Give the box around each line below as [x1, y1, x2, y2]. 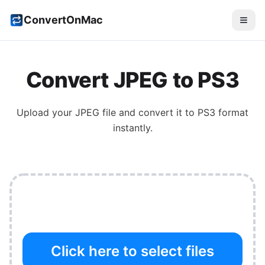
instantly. [112, 122, 153, 134]
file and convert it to [99, 106, 198, 118]
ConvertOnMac [24, 14, 103, 26]
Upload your [17, 106, 75, 118]
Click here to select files [51, 243, 214, 260]
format [215, 106, 248, 118]
